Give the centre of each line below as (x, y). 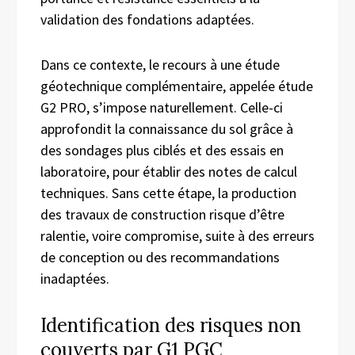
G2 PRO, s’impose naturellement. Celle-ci (162, 107)
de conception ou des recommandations (160, 257)
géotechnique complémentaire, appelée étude (177, 86)
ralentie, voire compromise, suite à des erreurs (177, 235)
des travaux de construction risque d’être (162, 214)
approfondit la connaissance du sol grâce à (167, 128)
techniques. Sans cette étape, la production (168, 193)
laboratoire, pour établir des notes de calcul (169, 171)
